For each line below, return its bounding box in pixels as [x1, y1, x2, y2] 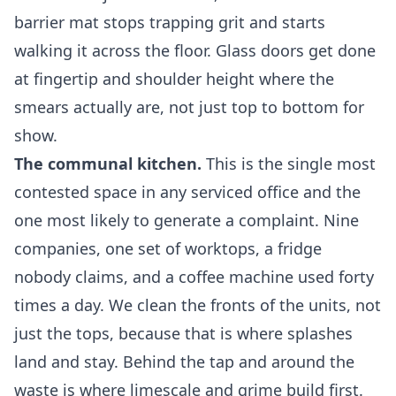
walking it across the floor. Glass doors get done [14, 40, 376, 62]
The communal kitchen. [14, 153, 202, 175]
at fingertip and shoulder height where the [14, 68, 334, 90]
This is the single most [202, 153, 376, 175]
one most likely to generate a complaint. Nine [14, 209, 359, 232]
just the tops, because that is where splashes [14, 323, 353, 345]
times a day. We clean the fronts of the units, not [14, 294, 381, 316]
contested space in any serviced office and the [14, 181, 361, 203]
